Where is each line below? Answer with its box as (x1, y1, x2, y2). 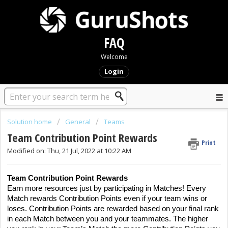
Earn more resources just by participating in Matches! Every (7, 184, 206, 192)
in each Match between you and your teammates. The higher (7, 214, 208, 223)
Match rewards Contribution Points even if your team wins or (7, 194, 207, 203)
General (65, 117, 91, 126)
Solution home (7, 117, 53, 126)
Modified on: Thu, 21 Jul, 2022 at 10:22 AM (7, 146, 131, 156)
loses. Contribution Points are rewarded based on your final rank (7, 204, 219, 213)
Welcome (100, 52, 128, 61)
